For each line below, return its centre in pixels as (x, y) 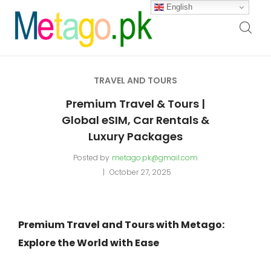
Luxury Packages (135, 136)
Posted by (91, 158)
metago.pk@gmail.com (155, 158)
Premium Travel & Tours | (135, 104)
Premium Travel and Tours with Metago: (121, 225)
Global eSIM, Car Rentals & (135, 120)
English (178, 7)
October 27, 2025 (140, 172)
